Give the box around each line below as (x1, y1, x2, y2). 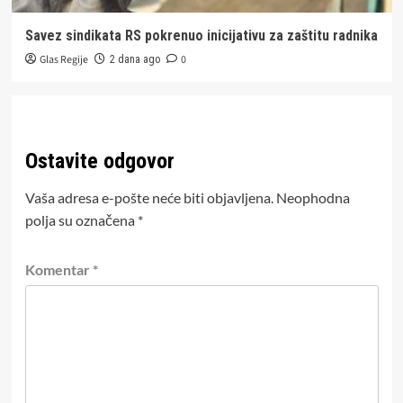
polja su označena (24, 211, 138, 229)
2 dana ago (109, 53, 160, 67)
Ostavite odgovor (24, 148, 175, 175)
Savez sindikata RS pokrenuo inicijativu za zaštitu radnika (24, 27, 378, 45)
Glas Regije (39, 52, 88, 68)
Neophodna (275, 189, 350, 207)
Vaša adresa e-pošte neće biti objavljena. (24, 189, 273, 207)
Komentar (24, 261, 93, 279)
